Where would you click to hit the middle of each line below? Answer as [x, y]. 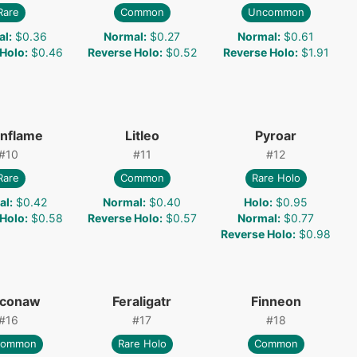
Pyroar [276, 135]
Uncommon [276, 12]
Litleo [142, 135]
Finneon [276, 301]
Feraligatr [142, 301]
